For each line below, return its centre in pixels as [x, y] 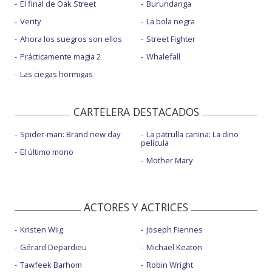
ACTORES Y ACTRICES [136, 207]
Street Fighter [171, 39]
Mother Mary [169, 161]
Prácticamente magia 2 [60, 56]
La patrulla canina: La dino [192, 134]
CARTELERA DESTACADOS [136, 112]
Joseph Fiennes [174, 230]
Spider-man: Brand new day [70, 134]
